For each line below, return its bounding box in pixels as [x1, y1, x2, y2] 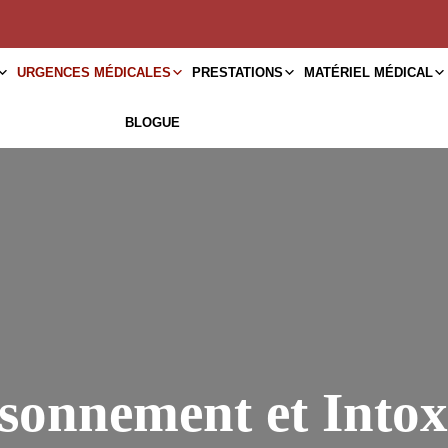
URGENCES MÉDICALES [17, 65, 172, 80]
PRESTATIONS [192, 65, 284, 80]
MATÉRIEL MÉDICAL [304, 65, 434, 80]
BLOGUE [125, 115, 181, 130]
